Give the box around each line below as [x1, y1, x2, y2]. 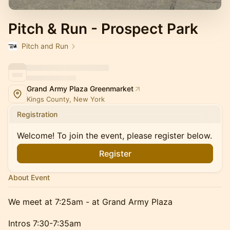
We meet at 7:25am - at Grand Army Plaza [8, 197, 172, 207]
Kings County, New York [27, 95, 105, 103]
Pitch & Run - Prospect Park [8, 20, 198, 37]
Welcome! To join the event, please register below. [17, 130, 212, 141]
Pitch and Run [22, 42, 68, 50]
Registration [17, 110, 57, 119]
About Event [8, 173, 50, 182]
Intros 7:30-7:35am [8, 218, 81, 228]
